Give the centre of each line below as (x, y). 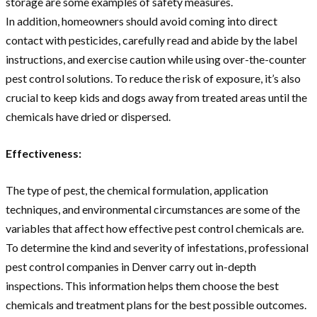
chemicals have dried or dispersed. (88, 117)
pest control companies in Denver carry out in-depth (131, 267)
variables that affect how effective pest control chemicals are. (155, 229)
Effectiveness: (44, 154)
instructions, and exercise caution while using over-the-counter (156, 59)
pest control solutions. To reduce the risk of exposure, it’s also (153, 79)
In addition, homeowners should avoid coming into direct (142, 21)
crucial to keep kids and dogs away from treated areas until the (156, 98)
